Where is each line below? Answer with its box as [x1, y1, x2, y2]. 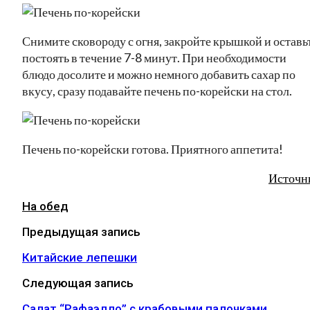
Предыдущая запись [22, 224, 140, 239]
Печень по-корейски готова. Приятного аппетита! [22, 140, 283, 156]
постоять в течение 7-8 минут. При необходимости [22, 49, 286, 65]
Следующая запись [22, 275, 134, 290]
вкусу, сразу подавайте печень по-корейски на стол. [22, 82, 292, 98]
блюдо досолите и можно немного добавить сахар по [22, 66, 295, 82]
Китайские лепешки [22, 250, 137, 264]
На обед [22, 199, 69, 213]
